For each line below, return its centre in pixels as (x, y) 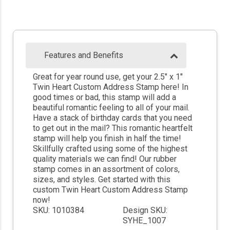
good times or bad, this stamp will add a (104, 98)
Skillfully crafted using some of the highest (110, 149)
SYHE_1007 (144, 221)
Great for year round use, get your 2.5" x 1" (108, 77)
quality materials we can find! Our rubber (104, 159)
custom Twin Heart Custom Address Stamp (110, 190)
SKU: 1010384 (58, 210)
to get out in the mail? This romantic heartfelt (112, 128)
